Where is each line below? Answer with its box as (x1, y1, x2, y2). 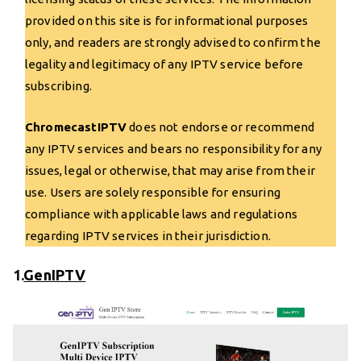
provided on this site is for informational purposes (25, 13, 309, 27)
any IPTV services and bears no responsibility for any (25, 141, 322, 156)
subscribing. (25, 78, 92, 93)
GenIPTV (23, 266, 86, 283)
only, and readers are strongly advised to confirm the (25, 35, 321, 49)
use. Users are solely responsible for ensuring (25, 185, 280, 199)
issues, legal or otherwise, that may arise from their (25, 163, 315, 177)
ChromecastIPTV (25, 119, 127, 134)
